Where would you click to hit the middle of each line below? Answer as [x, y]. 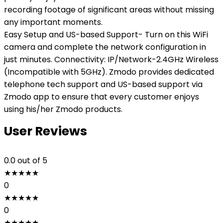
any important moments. [53, 22]
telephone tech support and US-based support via [103, 84]
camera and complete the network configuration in [105, 47]
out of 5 [32, 161]
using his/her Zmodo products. [63, 109]
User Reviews [46, 131]
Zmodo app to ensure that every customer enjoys [102, 97]
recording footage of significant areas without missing [109, 10]
